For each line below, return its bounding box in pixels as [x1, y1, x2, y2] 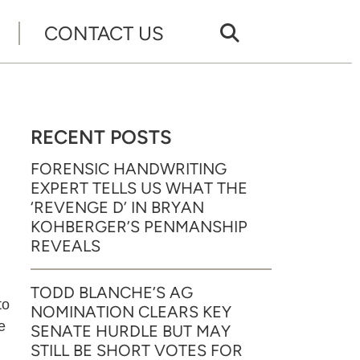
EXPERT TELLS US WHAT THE [31, 178, 247, 198]
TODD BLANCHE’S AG [31, 283, 193, 302]
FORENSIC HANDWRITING [31, 159, 227, 178]
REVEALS [31, 236, 100, 256]
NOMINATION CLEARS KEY [31, 302, 231, 321]
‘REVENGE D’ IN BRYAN [31, 198, 204, 217]
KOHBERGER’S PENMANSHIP [31, 217, 247, 236]
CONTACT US [44, 21, 164, 45]
